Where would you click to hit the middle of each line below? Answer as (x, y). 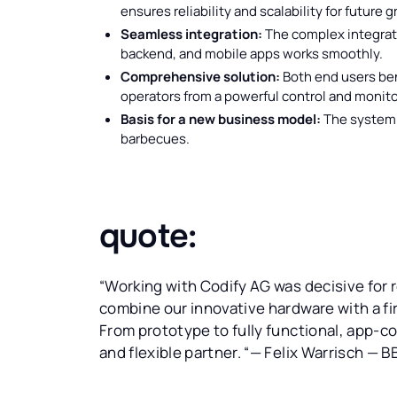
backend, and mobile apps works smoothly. (252, 54)
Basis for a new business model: (221, 120)
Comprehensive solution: (200, 77)
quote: (148, 237)
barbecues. (155, 139)
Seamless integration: (191, 35)
